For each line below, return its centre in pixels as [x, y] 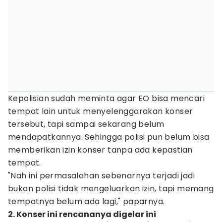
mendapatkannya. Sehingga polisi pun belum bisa [109, 137]
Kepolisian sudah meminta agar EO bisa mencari [106, 98]
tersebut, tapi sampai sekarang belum [86, 124]
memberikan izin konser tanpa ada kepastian [100, 150]
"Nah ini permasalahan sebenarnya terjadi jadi [101, 176]
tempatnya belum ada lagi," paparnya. [86, 201]
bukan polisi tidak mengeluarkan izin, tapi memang [111, 189]
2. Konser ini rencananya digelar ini [82, 214]
